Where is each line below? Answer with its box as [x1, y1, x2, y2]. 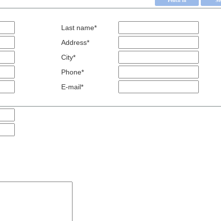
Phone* [61, 68, 84, 76]
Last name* [61, 24, 97, 32]
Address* [61, 38, 89, 46]
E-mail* [61, 83, 83, 91]
